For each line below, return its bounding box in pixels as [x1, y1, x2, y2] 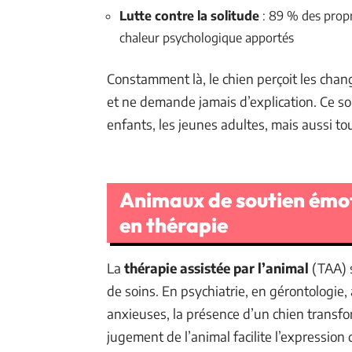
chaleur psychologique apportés [119, 29, 294, 46]
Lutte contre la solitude [119, 7, 259, 24]
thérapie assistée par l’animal [124, 258, 309, 277]
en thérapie [119, 211, 228, 238]
